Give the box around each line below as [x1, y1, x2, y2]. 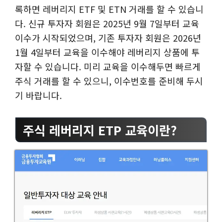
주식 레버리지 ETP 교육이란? [23, 120, 177, 139]
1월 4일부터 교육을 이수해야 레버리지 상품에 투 [15, 45, 200, 58]
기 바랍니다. [15, 88, 62, 102]
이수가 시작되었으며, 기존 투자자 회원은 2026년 [15, 31, 201, 44]
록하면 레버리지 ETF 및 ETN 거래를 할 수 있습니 [15, 2, 204, 15]
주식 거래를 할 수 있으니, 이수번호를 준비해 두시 [15, 74, 203, 87]
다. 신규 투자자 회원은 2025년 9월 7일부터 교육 [15, 16, 199, 30]
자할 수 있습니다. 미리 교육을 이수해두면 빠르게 [15, 59, 201, 73]
